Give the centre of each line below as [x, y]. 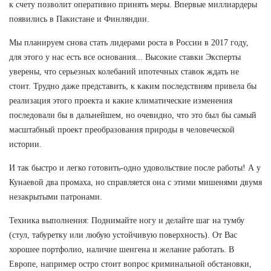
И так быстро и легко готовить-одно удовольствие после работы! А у [135, 168]
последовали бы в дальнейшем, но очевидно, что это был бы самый [133, 115]
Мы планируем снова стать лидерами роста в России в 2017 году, [129, 42]
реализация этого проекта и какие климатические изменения [121, 100]
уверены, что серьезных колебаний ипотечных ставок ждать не [124, 71]
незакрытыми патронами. [56, 197]
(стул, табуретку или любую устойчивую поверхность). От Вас [123, 235]
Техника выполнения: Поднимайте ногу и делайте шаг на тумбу [127, 220]
